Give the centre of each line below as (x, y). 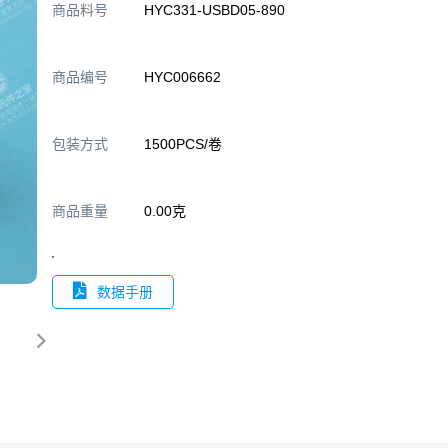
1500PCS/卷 (183, 144)
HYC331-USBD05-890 (214, 10)
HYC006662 (182, 77)
